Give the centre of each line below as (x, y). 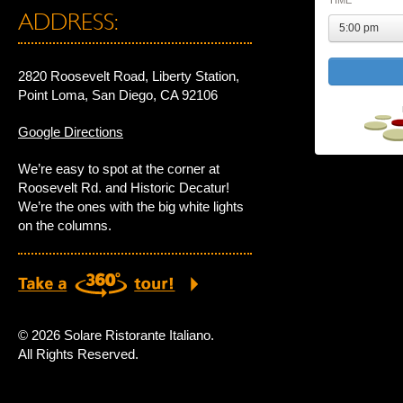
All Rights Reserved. (78, 354)
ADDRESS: (68, 22)
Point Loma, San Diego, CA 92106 (118, 95)
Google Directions (71, 132)
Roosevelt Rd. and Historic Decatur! (124, 188)
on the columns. (65, 226)
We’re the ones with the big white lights (131, 207)
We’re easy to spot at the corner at (119, 169)
